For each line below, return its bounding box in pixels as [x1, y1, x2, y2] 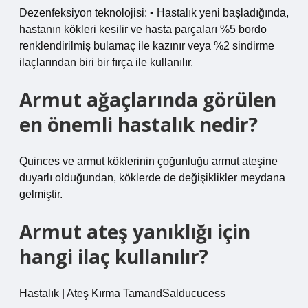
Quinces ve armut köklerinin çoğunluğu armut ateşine [19, 155, 278, 167]
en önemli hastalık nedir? [19, 111, 258, 137]
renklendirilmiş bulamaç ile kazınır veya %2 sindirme [19, 40, 274, 52]
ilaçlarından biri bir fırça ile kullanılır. [19, 56, 193, 68]
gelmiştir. [19, 188, 63, 200]
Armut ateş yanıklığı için [19, 219, 250, 245]
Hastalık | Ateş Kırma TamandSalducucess [19, 287, 225, 299]
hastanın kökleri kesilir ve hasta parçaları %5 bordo [19, 23, 267, 35]
